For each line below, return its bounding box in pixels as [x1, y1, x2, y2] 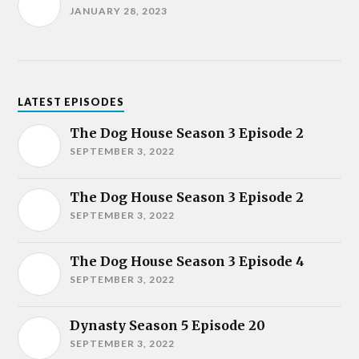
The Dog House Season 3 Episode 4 [70, 252, 305, 269]
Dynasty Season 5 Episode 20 [70, 317, 266, 333]
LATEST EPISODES [18, 95, 125, 108]
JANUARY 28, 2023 [70, 4, 168, 17]
